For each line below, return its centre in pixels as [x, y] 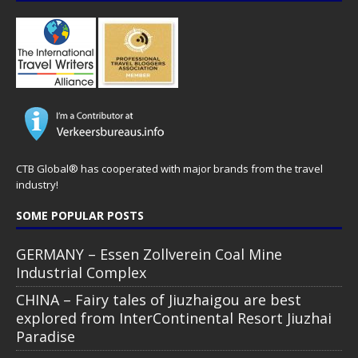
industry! [37, 184]
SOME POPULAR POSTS [80, 215]
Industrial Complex [81, 272]
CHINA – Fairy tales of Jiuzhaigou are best [159, 299]
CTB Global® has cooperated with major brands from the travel [169, 168]
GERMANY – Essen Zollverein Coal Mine [149, 254]
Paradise [46, 336]
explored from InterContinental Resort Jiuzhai [174, 318]
